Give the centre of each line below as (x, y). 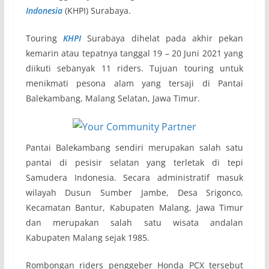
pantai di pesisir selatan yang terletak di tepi (134, 162)
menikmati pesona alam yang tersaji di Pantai (134, 83)
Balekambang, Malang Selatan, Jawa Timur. (113, 98)
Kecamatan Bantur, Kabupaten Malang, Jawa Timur (134, 207)
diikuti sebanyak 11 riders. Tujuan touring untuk (134, 68)
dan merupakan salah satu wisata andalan (134, 222)
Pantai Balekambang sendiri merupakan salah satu (134, 147)
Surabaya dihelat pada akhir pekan (162, 38)
